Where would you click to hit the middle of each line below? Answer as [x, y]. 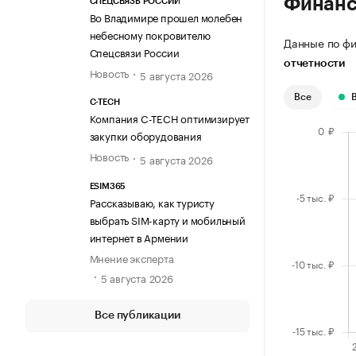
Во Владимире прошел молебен [166, 16]
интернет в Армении [139, 236]
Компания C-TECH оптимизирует [169, 118]
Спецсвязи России [134, 51]
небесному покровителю [150, 34]
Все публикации [137, 315]
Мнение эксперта [132, 257]
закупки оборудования [145, 135]
